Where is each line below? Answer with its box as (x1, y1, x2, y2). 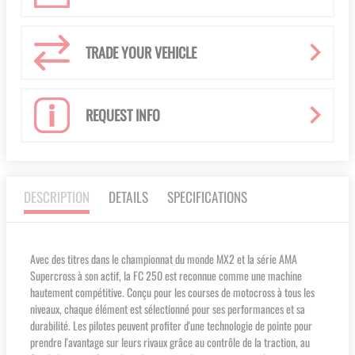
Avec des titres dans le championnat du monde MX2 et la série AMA (30, 250, 297, 268)
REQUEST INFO (86, 105, 160, 126)
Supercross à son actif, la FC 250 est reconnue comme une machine (30, 267, 302, 284)
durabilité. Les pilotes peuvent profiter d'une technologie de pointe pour (30, 317, 312, 334)
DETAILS (109, 186, 148, 208)
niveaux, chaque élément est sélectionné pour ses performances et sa (30, 300, 305, 318)
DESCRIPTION (24, 186, 90, 208)
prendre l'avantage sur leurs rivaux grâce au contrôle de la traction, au (30, 334, 310, 351)
